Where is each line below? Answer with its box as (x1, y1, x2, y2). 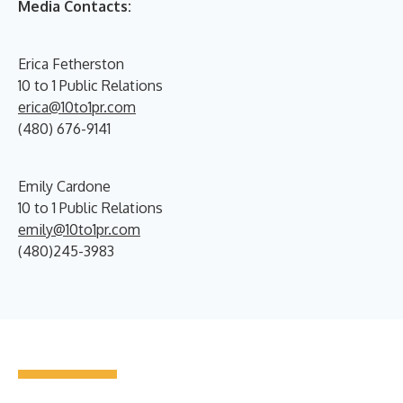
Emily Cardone (18, 176, 111, 195)
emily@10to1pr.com (18, 219, 140, 238)
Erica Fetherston (18, 54, 124, 73)
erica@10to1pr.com (18, 97, 136, 116)
